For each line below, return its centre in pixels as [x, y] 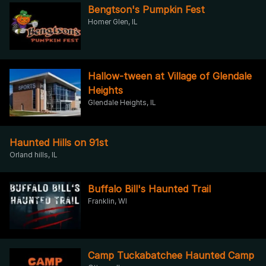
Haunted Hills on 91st [59, 142]
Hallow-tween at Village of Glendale [170, 76]
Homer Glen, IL [113, 21]
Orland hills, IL [34, 154]
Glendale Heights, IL [122, 102]
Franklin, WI [107, 201]
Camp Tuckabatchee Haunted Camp [171, 255]
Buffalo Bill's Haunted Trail [149, 189]
